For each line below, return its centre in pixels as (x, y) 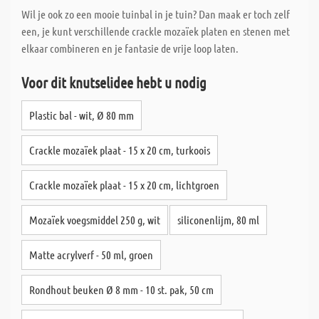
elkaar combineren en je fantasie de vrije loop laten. (130, 48)
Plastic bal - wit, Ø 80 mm (82, 115)
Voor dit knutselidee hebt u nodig (114, 82)
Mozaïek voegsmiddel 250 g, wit (95, 220)
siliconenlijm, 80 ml (218, 220)
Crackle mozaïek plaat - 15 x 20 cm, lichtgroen (124, 185)
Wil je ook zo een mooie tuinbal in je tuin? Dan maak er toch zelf (156, 14)
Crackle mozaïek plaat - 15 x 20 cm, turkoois (120, 150)
